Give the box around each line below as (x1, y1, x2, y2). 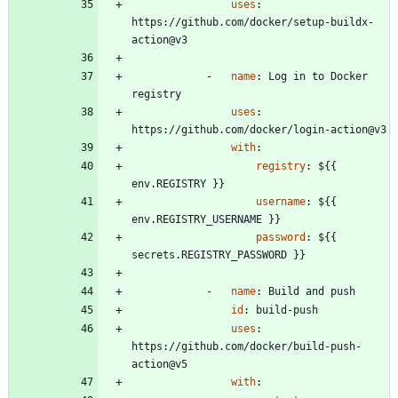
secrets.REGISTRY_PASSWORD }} (131, 249, 306, 262)
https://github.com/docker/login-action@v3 (131, 123, 386, 137)
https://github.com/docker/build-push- (131, 340, 362, 354)
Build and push (268, 285, 355, 298)
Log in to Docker (268, 70, 368, 84)
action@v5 (131, 358, 187, 371)
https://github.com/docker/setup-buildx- (131, 16, 374, 29)
